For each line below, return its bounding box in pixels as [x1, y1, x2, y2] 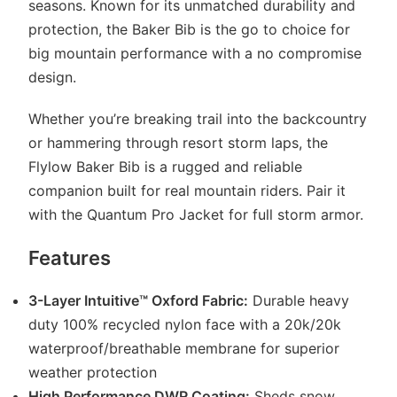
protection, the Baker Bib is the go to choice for [28, 20, 350, 38]
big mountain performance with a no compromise [28, 44, 362, 62]
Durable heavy [248, 292, 349, 309]
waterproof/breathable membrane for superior [28, 339, 339, 357]
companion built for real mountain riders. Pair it [28, 182, 346, 199]
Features [28, 246, 111, 269]
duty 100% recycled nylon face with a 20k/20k [28, 315, 341, 333]
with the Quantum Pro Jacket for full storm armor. [28, 206, 363, 223]
